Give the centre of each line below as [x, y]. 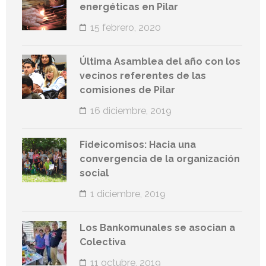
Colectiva [103, 242]
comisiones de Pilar [127, 90]
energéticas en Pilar [129, 7]
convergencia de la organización [160, 159]
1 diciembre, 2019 [128, 194]
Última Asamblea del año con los [160, 62]
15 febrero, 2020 [126, 28]
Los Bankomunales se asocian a [157, 228]
